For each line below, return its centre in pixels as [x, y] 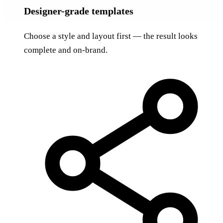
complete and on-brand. [66, 50]
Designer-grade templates [79, 11]
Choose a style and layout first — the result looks [111, 36]
